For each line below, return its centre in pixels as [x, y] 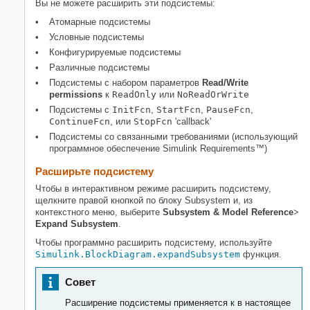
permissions [76, 94]
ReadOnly [134, 94]
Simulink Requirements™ [213, 148]
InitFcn [131, 109]
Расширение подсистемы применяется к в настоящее [178, 302]
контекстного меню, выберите [99, 212]
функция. [261, 254]
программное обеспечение [106, 148]
